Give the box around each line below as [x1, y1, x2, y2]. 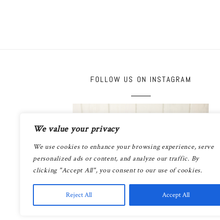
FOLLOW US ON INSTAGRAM [90, 74, 192, 84]
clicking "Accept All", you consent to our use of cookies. [33, 166, 202, 175]
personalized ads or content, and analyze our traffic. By [33, 154, 199, 163]
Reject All [66, 191, 92, 199]
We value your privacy [33, 123, 119, 135]
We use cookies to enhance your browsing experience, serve [33, 142, 214, 151]
